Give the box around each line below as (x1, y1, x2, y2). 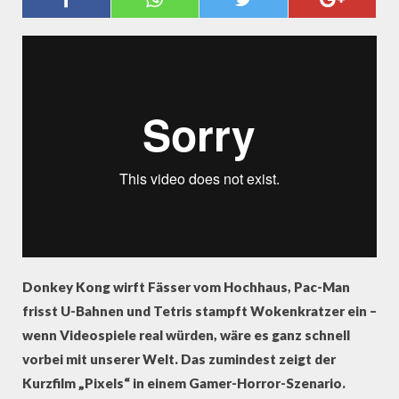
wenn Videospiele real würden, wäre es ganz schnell (22, 327, 350, 343)
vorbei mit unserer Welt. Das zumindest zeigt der (22, 351, 336, 367)
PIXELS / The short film (22, 73, 159, 90)
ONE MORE (193, 73, 265, 90)
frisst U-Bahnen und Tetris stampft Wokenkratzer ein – (22, 303, 377, 319)
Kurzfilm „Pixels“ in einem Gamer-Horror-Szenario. (22, 375, 346, 391)
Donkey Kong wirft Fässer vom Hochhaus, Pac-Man (22, 279, 350, 295)
